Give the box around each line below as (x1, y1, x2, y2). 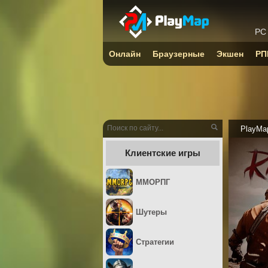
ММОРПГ (136, 178, 170, 187)
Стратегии (136, 237, 174, 246)
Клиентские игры (125, 148, 200, 158)
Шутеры (136, 208, 167, 217)
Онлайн (109, 49, 141, 59)
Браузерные (153, 49, 205, 59)
